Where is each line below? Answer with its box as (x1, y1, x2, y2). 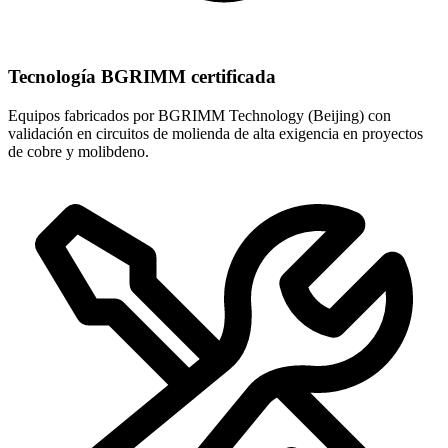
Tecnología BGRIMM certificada (8, 66, 276, 88)
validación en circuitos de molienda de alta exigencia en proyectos (8, 124, 423, 142)
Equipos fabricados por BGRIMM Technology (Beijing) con (8, 106, 391, 124)
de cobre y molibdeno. (8, 142, 149, 160)
